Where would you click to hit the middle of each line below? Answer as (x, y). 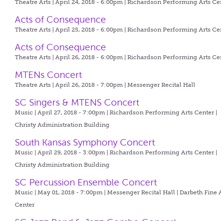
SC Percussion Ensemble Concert (86, 182)
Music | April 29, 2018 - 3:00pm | (62, 152)
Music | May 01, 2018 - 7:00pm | (61, 192)
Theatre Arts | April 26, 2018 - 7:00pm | (71, 85)
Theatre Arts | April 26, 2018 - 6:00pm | (71, 57)
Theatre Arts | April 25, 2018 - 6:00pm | (71, 30)
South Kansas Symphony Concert (85, 142)
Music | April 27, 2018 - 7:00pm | (62, 112)
